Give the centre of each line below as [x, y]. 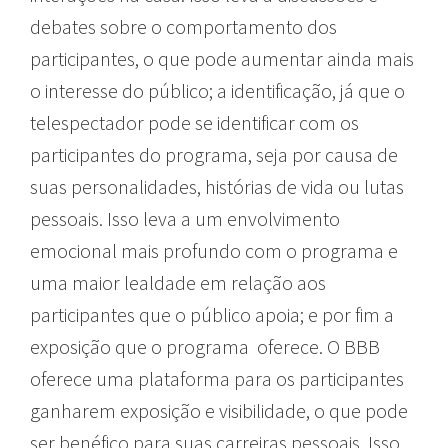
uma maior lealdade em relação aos [178, 282]
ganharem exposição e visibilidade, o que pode [219, 410]
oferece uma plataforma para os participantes [217, 378]
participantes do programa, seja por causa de [214, 154]
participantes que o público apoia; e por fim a [212, 314]
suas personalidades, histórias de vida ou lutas [217, 186]
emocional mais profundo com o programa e [214, 250]
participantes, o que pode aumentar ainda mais [222, 58]
